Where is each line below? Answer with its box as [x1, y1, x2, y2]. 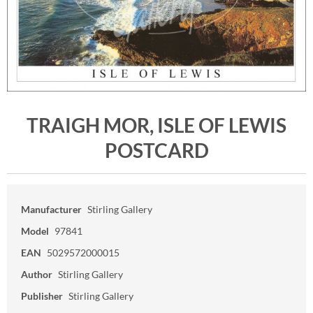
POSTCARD [104, 138, 209, 163]
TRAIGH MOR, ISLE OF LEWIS [27, 113, 286, 138]
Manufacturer [21, 203, 82, 216]
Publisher [21, 290, 63, 303]
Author [21, 268, 52, 281]
